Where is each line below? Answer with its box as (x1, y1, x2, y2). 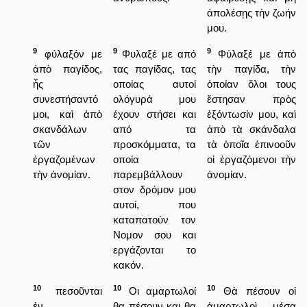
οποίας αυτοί (113, 77, 196, 90)
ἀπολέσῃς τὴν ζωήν (207, 6, 296, 19)
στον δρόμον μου (113, 183, 196, 195)
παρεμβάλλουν (113, 168, 183, 180)
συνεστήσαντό (33, 93, 98, 105)
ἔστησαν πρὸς (207, 93, 296, 105)
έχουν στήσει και (113, 108, 196, 120)
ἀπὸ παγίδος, (33, 62, 102, 75)
